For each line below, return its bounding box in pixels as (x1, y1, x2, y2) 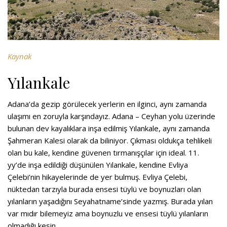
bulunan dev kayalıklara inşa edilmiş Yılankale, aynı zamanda (8, 123, 210, 134)
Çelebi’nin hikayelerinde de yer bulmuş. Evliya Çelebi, (8, 172, 187, 182)
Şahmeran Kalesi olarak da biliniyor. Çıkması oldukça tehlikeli (8, 135, 212, 146)
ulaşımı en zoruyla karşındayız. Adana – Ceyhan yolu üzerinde (8, 111, 215, 122)
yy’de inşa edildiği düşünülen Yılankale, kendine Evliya (8, 160, 188, 170)
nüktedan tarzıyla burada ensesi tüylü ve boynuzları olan (8, 184, 201, 195)
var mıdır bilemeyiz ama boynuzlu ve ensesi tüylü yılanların (8, 208, 208, 219)
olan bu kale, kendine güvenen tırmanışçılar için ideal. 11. (8, 147, 199, 158)
